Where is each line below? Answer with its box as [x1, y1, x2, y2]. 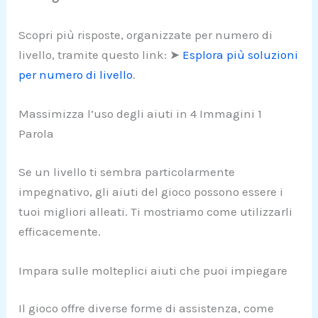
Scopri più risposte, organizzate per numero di [18, 28, 273, 43]
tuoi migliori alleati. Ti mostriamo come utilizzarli [18, 204, 293, 219]
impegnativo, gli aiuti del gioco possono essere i [18, 184, 284, 199]
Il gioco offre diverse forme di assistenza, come [18, 301, 275, 316]
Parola [18, 126, 55, 141]
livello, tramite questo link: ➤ [18, 48, 183, 62]
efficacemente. [18, 224, 102, 238]
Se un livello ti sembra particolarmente [18, 164, 236, 179]
